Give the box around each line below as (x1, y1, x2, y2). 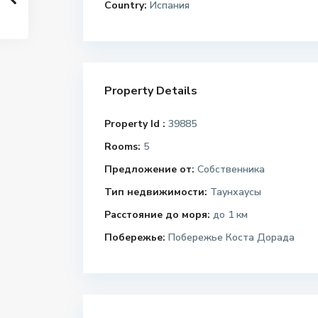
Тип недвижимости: (104, 185, 207, 199)
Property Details (104, 83, 197, 99)
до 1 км (210, 208, 248, 222)
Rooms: (104, 140, 141, 154)
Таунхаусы (207, 185, 261, 199)
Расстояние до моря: (104, 208, 210, 222)
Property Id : (104, 117, 165, 131)
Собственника (194, 163, 265, 177)
